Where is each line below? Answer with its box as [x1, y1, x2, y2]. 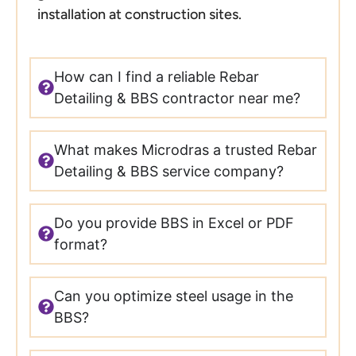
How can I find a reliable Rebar [54, 68, 260, 86]
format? [54, 236, 108, 253]
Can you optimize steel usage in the [54, 288, 294, 305]
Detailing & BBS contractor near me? [54, 90, 301, 107]
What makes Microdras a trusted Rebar [54, 141, 318, 159]
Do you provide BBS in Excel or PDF [54, 215, 295, 232]
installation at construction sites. [37, 6, 242, 24]
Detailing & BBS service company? [54, 163, 284, 180]
